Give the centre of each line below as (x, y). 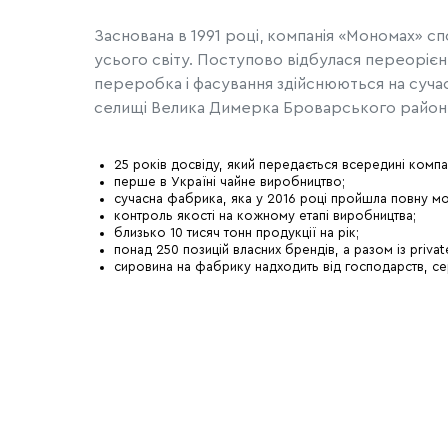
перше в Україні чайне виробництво (227, 181)
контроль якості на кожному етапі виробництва (263, 215)
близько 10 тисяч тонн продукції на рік (234, 232)
